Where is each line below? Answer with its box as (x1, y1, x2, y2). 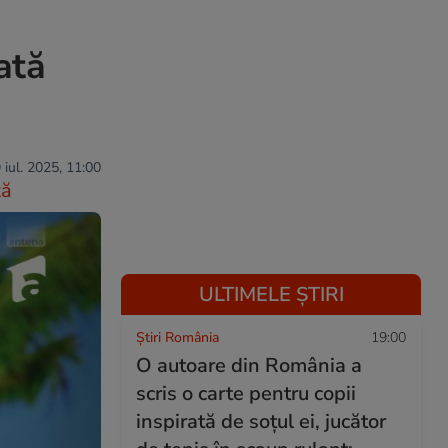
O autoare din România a (136, 352, 362, 379)
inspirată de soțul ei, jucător (136, 408, 386, 435)
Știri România (136, 328, 219, 347)
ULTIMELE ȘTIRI (198, 281, 344, 308)
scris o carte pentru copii (136, 380, 356, 407)
